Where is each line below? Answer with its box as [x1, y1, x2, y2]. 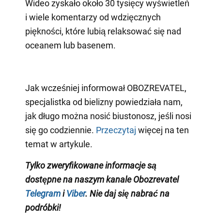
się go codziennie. [25, 125, 96, 136]
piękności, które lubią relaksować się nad [25, 26, 181, 37]
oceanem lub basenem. [25, 40, 116, 51]
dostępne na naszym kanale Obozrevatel [25, 174, 179, 185]
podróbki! [25, 202, 61, 213]
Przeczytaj [95, 125, 136, 136]
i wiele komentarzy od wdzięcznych [25, 12, 161, 23]
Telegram [25, 188, 61, 199]
